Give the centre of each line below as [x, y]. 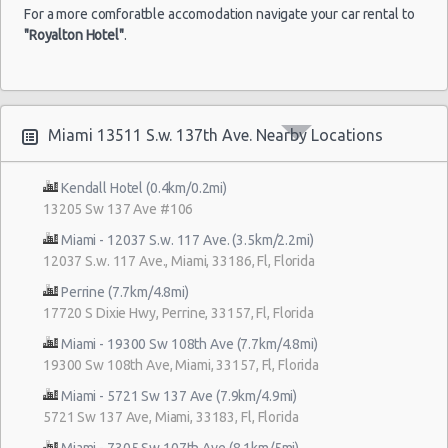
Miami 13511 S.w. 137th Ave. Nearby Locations [215, 134]
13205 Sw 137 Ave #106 [118, 208]
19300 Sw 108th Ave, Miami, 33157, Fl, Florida [181, 364]
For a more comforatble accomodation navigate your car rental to [219, 13]
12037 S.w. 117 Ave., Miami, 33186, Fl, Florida [179, 260]
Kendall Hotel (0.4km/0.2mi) [144, 187]
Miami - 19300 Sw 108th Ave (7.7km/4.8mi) [189, 343]
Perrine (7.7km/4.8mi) [125, 291]
